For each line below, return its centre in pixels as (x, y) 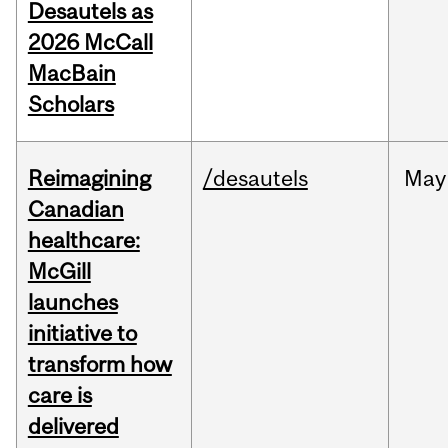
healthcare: (83, 240)
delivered (73, 426)
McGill (59, 271)
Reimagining (89, 178)
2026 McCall (90, 42)
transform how (99, 364)
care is (59, 395)
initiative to (82, 333)
